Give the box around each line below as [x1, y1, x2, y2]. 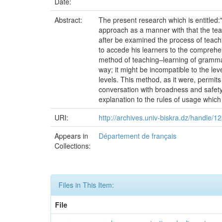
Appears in [55, 131, 88, 141]
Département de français [99, 131, 176, 141]
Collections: [55, 141, 91, 151]
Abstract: [55, 15, 84, 25]
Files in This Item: [58, 180, 114, 190]
